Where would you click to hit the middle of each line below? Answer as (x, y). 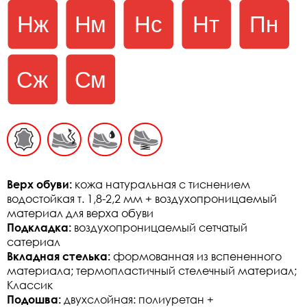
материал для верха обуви (80, 213)
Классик (30, 285)
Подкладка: (39, 227)
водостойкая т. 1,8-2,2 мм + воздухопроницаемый (142, 198)
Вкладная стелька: (59, 256)
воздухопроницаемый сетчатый (159, 227)
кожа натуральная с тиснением (161, 184)
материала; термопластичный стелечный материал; (152, 270)
